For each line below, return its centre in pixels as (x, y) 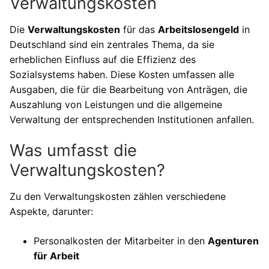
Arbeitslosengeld (198, 29)
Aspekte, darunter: (51, 212)
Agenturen (233, 241)
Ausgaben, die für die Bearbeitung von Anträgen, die (128, 89)
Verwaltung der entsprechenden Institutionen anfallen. (132, 119)
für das (139, 29)
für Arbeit (56, 256)
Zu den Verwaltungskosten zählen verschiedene (118, 197)
